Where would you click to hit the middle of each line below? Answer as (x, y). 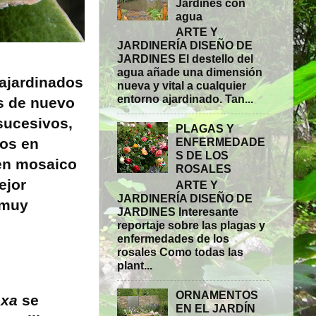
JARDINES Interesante (178, 211)
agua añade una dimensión (190, 72)
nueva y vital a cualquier (182, 85)
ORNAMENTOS (217, 295)
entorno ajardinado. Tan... (185, 98)
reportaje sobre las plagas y (191, 225)
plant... (135, 265)
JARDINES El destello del (185, 58)
